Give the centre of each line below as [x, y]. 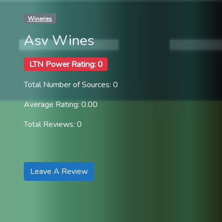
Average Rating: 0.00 [61, 105]
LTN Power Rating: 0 [66, 64]
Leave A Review [59, 172]
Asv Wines [59, 40]
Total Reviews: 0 [53, 125]
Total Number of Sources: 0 [71, 85]
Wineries [40, 19]
